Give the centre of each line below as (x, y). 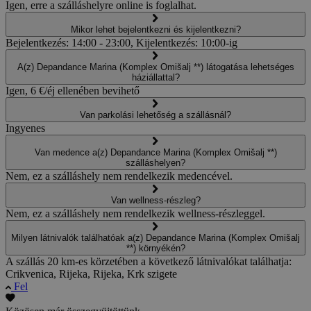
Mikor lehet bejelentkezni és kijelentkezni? (155, 30)
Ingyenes (25, 128)
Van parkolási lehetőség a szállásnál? (155, 115)
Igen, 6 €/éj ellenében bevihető (73, 91)
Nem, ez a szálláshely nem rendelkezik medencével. (119, 176)
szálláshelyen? (155, 163)
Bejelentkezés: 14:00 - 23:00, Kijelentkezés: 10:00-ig (121, 43)
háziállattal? (155, 78)
